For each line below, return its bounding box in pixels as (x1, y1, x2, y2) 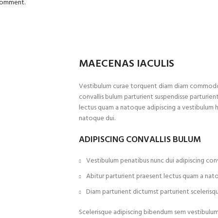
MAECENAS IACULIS (79, 55, 174, 73)
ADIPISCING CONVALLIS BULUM (79, 132, 201, 147)
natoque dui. (79, 112, 115, 124)
